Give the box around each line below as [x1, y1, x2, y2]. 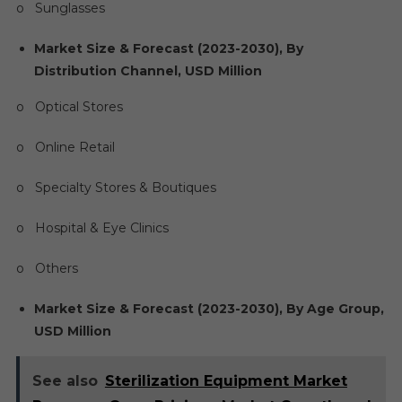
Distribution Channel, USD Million [33, 62, 262, 79]
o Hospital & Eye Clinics [15, 219, 169, 236]
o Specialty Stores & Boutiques [15, 179, 216, 196]
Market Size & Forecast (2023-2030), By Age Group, [33, 300, 384, 317]
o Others [15, 259, 78, 276]
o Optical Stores [15, 98, 123, 115]
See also [31, 371, 98, 389]
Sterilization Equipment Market [104, 371, 347, 389]
